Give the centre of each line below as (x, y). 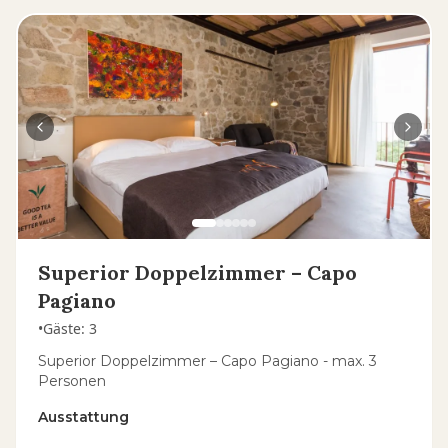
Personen (72, 381)
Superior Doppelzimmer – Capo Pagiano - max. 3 (207, 361)
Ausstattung (83, 417)
